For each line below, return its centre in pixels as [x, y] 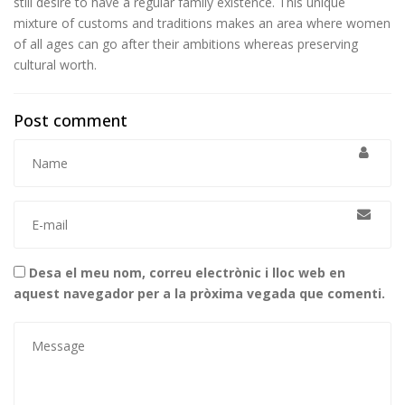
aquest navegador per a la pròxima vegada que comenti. [199, 293]
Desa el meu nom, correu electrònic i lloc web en [187, 272]
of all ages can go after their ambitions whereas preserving [186, 44]
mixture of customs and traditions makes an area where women [202, 23]
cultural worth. [55, 65]
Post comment [71, 120]
